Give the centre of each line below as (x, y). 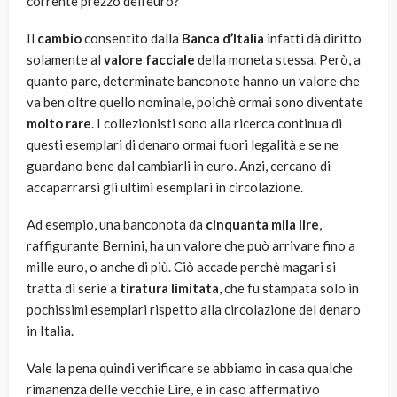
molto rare (59, 124)
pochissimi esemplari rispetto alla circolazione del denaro (194, 310)
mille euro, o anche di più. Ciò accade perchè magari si (181, 267)
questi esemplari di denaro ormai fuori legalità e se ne (183, 145)
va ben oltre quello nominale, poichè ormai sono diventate (195, 102)
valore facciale (149, 60)
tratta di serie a (73, 288)
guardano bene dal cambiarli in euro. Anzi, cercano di (179, 166)
